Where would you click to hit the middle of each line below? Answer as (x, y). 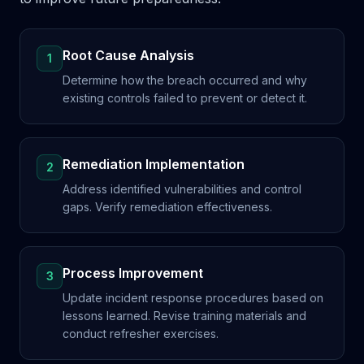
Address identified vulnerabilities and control (182, 189)
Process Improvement (133, 273)
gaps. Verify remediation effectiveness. (167, 207)
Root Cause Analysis (128, 55)
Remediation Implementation (154, 164)
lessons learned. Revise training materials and (184, 316)
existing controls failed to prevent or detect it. (185, 98)
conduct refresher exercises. (141, 334)
